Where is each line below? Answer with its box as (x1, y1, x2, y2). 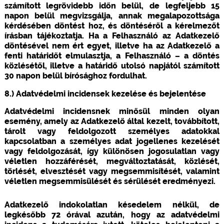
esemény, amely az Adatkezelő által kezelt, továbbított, (4, 116, 220, 126)
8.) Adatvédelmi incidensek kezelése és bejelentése (4, 88, 206, 98)
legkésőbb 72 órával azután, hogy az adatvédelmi (4, 209, 220, 219)
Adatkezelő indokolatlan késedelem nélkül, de (4, 199, 220, 209)
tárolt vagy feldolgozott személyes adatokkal (4, 126, 220, 136)
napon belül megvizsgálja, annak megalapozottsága (4, 10, 220, 20)
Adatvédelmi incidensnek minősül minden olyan (4, 106, 220, 116)
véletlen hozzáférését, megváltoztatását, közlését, (4, 156, 220, 166)
